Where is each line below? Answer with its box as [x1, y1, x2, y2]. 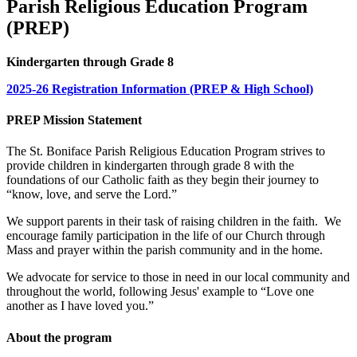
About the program [6, 330, 115, 344]
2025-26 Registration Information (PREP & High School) [6, 81, 313, 96]
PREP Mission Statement [6, 113, 142, 127]
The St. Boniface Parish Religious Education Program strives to [6, 144, 325, 159]
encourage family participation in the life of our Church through [6, 229, 325, 243]
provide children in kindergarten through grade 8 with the [6, 159, 294, 173]
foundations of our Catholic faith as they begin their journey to [6, 173, 319, 187]
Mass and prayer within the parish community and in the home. [6, 243, 323, 257]
